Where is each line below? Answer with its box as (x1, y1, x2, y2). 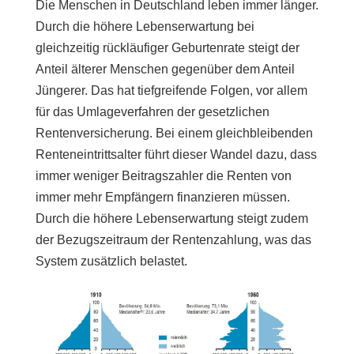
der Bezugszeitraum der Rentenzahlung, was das (35, 232, 311, 247)
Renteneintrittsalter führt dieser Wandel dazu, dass (35, 147, 317, 161)
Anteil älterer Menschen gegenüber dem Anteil (35, 62, 295, 76)
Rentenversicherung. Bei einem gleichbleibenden (35, 126, 313, 140)
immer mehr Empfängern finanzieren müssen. (35, 190, 290, 204)
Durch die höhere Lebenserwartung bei (35, 19, 254, 33)
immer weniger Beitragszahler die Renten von (35, 168, 292, 183)
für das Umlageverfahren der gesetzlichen (35, 104, 269, 119)
